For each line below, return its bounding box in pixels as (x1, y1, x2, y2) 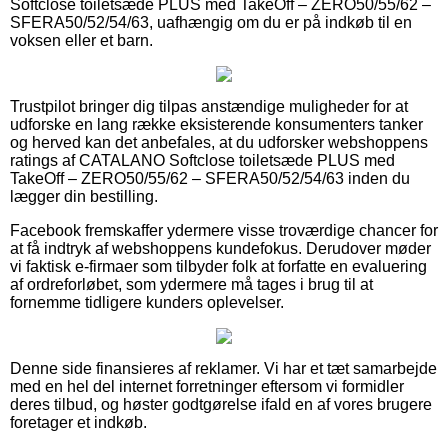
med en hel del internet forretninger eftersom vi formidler (10, 377, 404, 395)
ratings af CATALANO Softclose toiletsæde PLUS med (10, 151, 395, 169)
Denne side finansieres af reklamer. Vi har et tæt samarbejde (10, 359, 437, 377)
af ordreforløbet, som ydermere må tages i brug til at (10, 275, 373, 293)
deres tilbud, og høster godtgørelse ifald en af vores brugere (10, 395, 432, 413)
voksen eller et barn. (10, 31, 153, 49)
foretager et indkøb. (10, 413, 147, 431)
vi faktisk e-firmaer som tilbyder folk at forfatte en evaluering (10, 257, 427, 275)
